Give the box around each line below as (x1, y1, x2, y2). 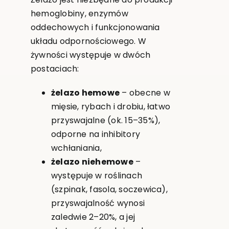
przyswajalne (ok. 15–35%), (51, 114, 161, 126)
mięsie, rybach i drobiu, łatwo (51, 100, 171, 112)
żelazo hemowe (51, 86, 120, 99)
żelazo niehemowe (51, 155, 133, 168)
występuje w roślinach (51, 169, 143, 181)
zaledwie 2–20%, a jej (51, 211, 135, 223)
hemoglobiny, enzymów (30, 7, 128, 19)
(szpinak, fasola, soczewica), (51, 183, 168, 195)
